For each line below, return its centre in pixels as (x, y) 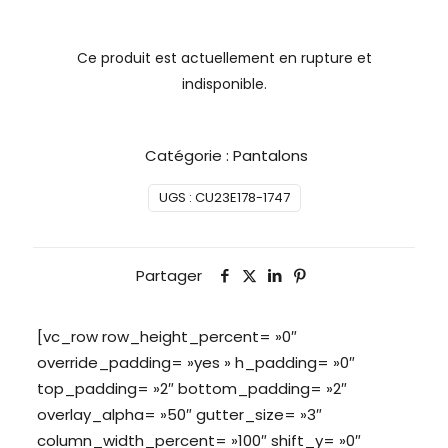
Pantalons (270, 155)
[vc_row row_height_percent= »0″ (166, 336)
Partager (169, 275)
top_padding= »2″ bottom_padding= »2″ (191, 388)
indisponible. (224, 84)
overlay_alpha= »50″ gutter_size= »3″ (179, 414)
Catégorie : (189, 155)
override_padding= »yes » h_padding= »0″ (195, 362)
